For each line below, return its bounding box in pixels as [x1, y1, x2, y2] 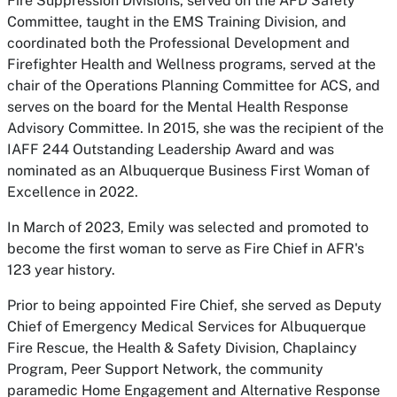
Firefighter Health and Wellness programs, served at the [7, 56, 376, 73]
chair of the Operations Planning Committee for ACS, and [7, 77, 380, 94]
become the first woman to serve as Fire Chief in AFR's [7, 240, 364, 257]
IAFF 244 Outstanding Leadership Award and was [7, 141, 334, 158]
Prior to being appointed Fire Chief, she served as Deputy [7, 297, 382, 314]
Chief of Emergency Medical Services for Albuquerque [7, 318, 366, 335]
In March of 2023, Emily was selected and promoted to [7, 219, 369, 236]
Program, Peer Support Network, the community [7, 361, 323, 378]
